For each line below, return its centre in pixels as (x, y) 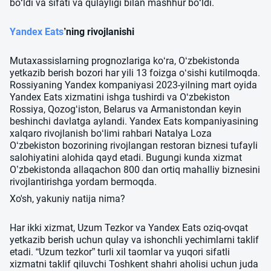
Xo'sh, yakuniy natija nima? (67, 198)
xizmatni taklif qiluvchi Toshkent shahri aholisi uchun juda (134, 264)
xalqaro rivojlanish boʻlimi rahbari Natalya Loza (111, 133)
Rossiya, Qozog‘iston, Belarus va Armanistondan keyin (126, 109)
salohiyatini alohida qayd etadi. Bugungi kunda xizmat (126, 157)
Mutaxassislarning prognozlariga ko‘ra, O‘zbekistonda (125, 60)
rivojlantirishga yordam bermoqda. (83, 181)
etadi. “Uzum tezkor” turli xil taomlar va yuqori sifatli (120, 252)
